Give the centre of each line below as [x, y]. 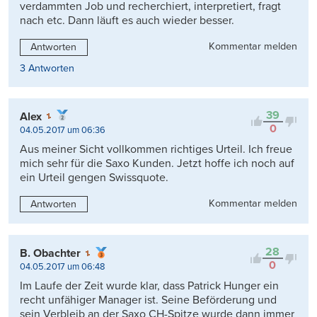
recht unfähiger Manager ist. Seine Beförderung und [148, 300]
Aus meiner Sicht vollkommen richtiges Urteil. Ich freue [156, 149]
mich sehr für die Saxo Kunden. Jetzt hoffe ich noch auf [157, 163]
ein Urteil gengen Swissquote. [94, 177]
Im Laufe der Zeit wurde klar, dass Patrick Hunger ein [149, 286]
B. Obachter [50, 254]
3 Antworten [47, 68]
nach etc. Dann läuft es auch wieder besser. [127, 20]
